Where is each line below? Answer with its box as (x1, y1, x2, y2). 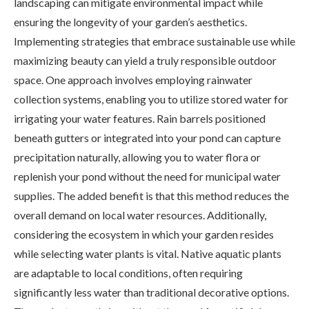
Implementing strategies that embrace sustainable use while (14, 34, 295, 48)
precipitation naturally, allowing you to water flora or (14, 150, 261, 163)
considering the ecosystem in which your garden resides (14, 227, 274, 241)
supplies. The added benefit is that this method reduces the (14, 188, 289, 202)
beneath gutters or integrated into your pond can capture (14, 130, 281, 144)
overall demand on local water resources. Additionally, (14, 208, 266, 221)
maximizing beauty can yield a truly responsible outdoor (14, 53, 277, 67)
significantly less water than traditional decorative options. (14, 285, 289, 299)
